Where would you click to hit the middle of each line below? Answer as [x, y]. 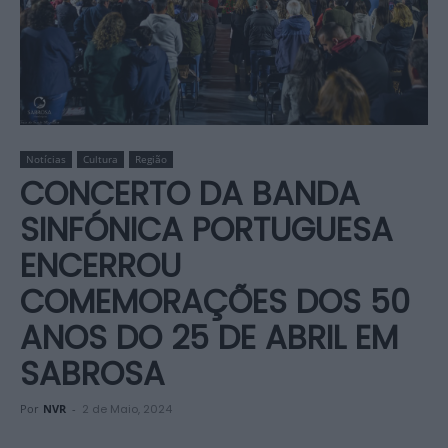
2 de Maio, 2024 [127, 409]
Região [151, 159]
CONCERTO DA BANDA [190, 193]
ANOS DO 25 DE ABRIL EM [209, 337]
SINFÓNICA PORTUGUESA [206, 229]
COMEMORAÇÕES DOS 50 [215, 301]
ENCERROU [100, 265]
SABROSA [92, 373]
